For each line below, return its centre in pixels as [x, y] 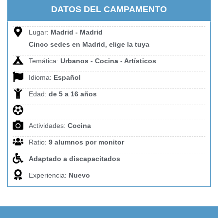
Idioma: [41, 78]
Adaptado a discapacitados [74, 159]
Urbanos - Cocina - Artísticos [108, 61]
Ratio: [38, 142]
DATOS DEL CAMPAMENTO [109, 9]
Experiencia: [48, 175]
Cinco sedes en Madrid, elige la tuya [89, 45]
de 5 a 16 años [73, 94]
